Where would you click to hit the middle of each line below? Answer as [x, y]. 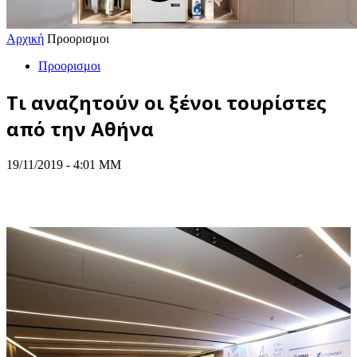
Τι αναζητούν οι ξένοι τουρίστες [167, 102]
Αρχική [25, 39]
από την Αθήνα [82, 128]
